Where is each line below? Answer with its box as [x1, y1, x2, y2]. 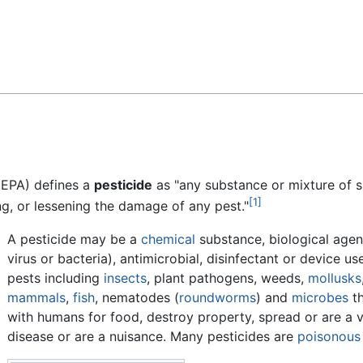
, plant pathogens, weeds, [146, 269, 308, 286]
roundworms [178, 288, 256, 305]
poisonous [297, 327, 361, 344]
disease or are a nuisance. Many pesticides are [6, 327, 297, 344]
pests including [6, 269, 104, 286]
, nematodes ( [94, 288, 179, 305]
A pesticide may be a [6, 230, 141, 247]
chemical [140, 230, 195, 247]
